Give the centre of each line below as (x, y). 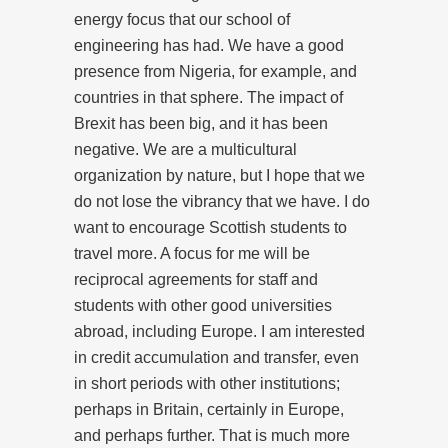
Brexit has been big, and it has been (201, 123)
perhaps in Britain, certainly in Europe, (209, 409)
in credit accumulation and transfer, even (216, 357)
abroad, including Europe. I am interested (219, 331)
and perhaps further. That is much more (212, 435)
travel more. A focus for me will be (192, 253)
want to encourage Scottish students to (210, 227)
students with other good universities (203, 305)
